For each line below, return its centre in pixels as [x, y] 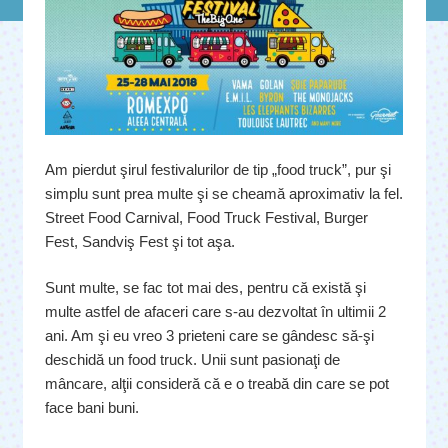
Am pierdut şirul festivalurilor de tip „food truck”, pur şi [218, 169]
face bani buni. [92, 408]
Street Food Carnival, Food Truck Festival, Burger [206, 217]
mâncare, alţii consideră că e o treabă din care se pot [217, 384]
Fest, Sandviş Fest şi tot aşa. [140, 241]
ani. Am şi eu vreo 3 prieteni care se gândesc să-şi [209, 336]
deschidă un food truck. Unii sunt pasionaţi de [192, 360]
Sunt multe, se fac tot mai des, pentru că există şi [205, 288]
